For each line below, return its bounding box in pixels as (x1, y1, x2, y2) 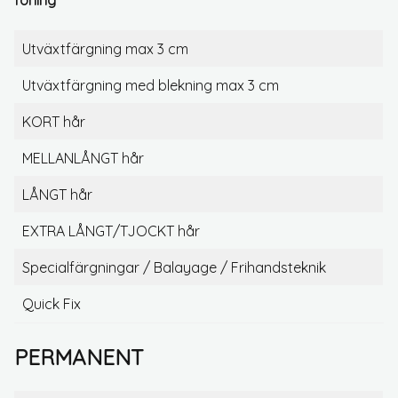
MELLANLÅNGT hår (22, 148, 144, 167)
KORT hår (22, 112, 85, 131)
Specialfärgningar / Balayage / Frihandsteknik (22, 258, 326, 276)
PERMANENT (14, 343, 144, 370)
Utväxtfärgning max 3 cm (22, 39, 188, 58)
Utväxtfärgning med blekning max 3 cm (22, 76, 279, 94)
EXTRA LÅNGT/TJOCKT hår (22, 221, 200, 240)
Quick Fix (22, 294, 81, 313)
